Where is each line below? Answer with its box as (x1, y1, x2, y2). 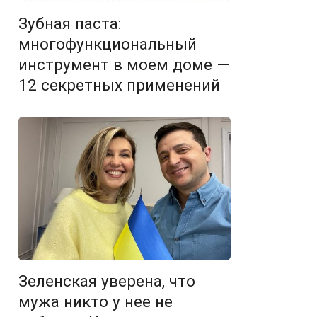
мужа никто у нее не (18, 292, 173, 311)
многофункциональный (18, 35, 197, 54)
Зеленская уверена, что (18, 272, 195, 291)
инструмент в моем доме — (18, 55, 229, 74)
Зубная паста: (18, 14, 121, 33)
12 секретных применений (18, 76, 220, 95)
